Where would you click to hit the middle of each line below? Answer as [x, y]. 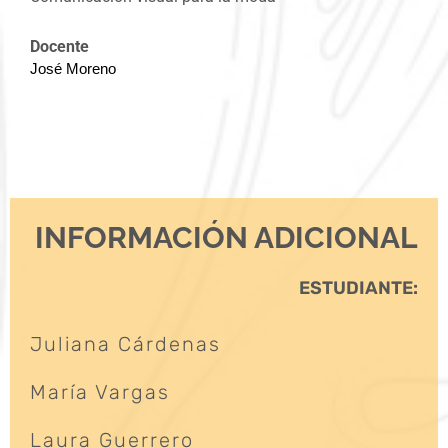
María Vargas [100, 391]
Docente [59, 46]
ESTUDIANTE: [358, 287]
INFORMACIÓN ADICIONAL [226, 237]
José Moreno [73, 68]
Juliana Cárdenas [125, 343]
